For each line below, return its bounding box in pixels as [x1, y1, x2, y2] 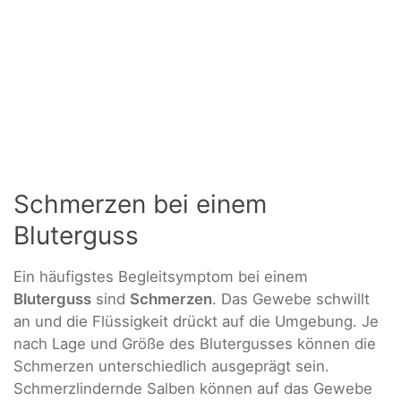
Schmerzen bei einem [13, 189, 267, 220]
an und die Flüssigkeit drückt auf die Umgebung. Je [13, 312, 379, 331]
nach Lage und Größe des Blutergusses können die [13, 335, 376, 354]
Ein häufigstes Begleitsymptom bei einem [13, 268, 308, 286]
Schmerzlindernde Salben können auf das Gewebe [13, 380, 372, 398]
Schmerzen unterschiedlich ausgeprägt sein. [13, 357, 329, 376]
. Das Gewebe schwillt [212, 290, 370, 309]
